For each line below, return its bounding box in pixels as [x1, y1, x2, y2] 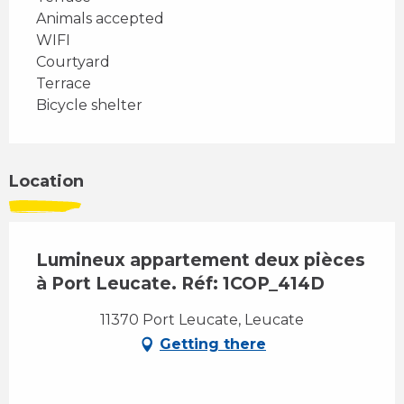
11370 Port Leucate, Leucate [100, 311, 304, 329]
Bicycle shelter [36, 96, 142, 115]
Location [9, 171, 84, 192]
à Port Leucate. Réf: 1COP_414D [36, 273, 325, 295]
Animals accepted [36, 10, 164, 28]
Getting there [160, 335, 266, 353]
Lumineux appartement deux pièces [36, 250, 365, 271]
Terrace [36, 75, 91, 93]
